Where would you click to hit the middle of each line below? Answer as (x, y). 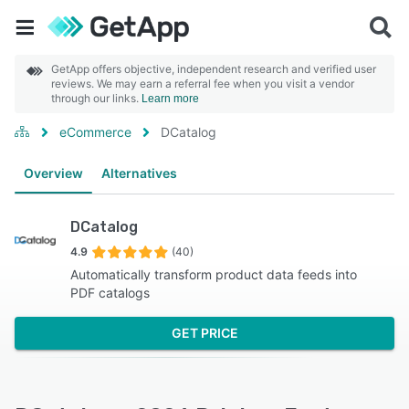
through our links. (96, 98)
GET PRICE (204, 333)
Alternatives (139, 173)
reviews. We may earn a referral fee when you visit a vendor (203, 84)
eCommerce (95, 132)
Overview (53, 173)
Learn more (170, 99)
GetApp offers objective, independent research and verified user (214, 69)
